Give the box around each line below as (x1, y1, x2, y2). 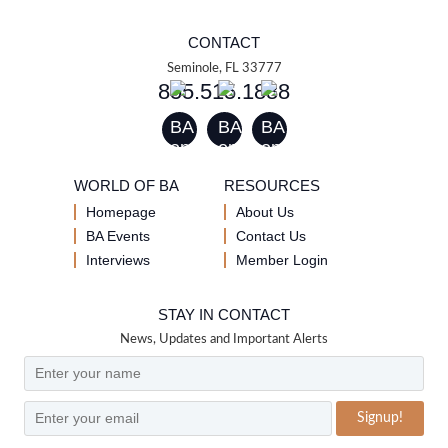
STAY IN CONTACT (158, 306, 290, 323)
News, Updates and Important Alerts (120, 333, 328, 346)
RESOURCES (224, 177, 320, 194)
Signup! (357, 411, 403, 425)
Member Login (236, 252, 328, 268)
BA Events (86, 228, 150, 244)
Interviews (86, 252, 150, 268)
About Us (236, 204, 294, 220)
